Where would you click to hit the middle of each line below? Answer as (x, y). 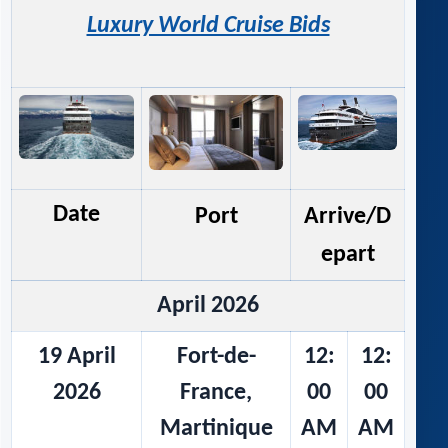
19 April (76, 357)
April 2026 (208, 306)
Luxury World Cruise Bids (208, 26)
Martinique (216, 429)
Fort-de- (216, 357)
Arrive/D (347, 217)
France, (216, 393)
